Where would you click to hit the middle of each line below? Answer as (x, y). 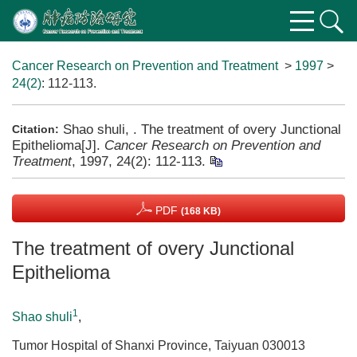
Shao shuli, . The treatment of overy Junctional (202, 129)
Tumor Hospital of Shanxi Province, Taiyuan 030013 (159, 345)
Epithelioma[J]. (58, 145)
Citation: (35, 129)
